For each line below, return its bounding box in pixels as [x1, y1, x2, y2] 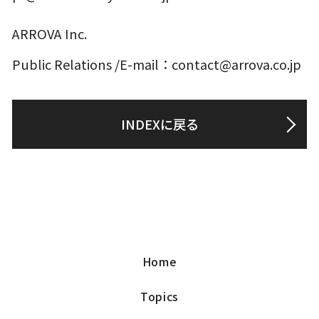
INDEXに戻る [120, 115, 199, 133]
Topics [140, 287, 179, 305]
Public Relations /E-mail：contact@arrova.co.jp [12, 54, 302, 73]
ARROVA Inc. [12, 23, 88, 43]
